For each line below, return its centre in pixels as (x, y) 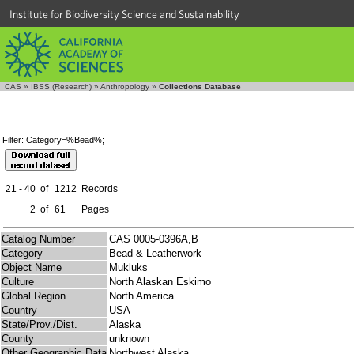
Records (100, 189)
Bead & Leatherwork (155, 254)
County (18, 339)
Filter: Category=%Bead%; (53, 140)
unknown (129, 339)
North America (141, 296)
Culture (18, 282)
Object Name (32, 268)
